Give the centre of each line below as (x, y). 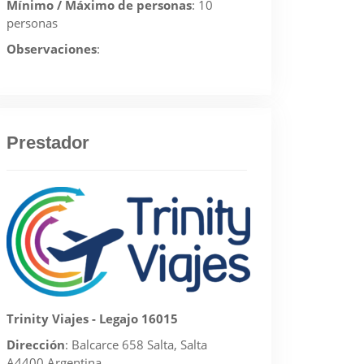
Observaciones (52, 49)
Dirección (36, 344)
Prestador (48, 143)
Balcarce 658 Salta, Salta (139, 344)
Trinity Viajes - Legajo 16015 (92, 318)
